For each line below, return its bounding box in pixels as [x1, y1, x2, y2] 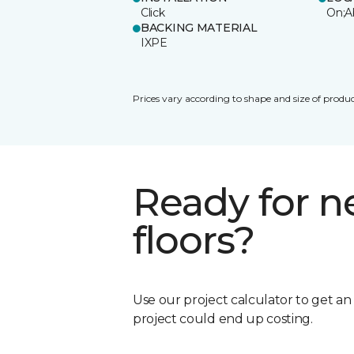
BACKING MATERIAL [141, 20, 258, 35]
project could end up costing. [133, 311, 313, 326]
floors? [133, 217, 255, 263]
